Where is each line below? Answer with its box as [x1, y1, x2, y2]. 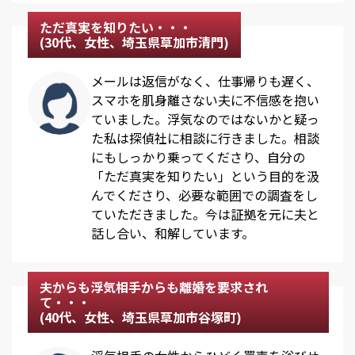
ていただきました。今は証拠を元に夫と [91, 204, 319, 224]
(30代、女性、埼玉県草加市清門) [40, 32, 229, 52]
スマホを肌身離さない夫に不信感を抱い [91, 90, 319, 110]
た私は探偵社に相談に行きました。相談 [91, 128, 319, 148]
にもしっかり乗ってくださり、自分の [91, 147, 305, 167]
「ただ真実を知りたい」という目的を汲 [91, 166, 319, 186]
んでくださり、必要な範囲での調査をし [91, 185, 318, 205]
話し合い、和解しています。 [91, 223, 254, 243]
